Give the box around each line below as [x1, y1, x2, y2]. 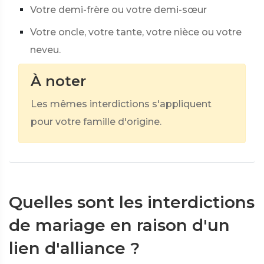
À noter [31, 72, 86, 90]
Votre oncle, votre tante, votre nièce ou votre [30, 27, 242, 38]
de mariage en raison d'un [9, 215, 230, 235]
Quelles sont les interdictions [9, 192, 255, 212]
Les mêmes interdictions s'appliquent [31, 98, 212, 110]
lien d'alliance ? [9, 238, 140, 258]
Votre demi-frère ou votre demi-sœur [30, 4, 207, 15]
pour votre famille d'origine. [31, 116, 161, 127]
